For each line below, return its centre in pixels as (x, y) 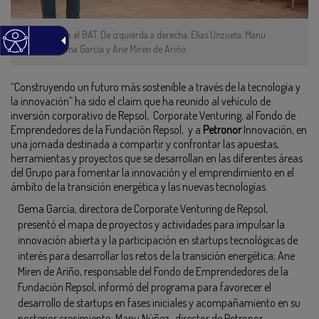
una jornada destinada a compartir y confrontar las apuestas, (145, 143)
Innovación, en (274, 129)
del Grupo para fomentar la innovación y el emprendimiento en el (152, 172)
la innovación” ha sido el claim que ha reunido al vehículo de (141, 101)
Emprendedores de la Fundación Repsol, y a (107, 129)
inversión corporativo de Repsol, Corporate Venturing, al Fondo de (153, 115)
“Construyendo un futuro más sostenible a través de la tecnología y (156, 87)
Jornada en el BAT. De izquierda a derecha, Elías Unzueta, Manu (147, 34)
